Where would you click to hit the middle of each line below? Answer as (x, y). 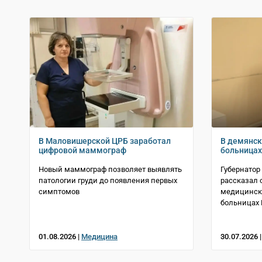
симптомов (59, 191)
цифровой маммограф (82, 150)
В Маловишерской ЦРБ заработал (105, 141)
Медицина (99, 236)
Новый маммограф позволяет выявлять (110, 169)
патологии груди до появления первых (108, 180)
